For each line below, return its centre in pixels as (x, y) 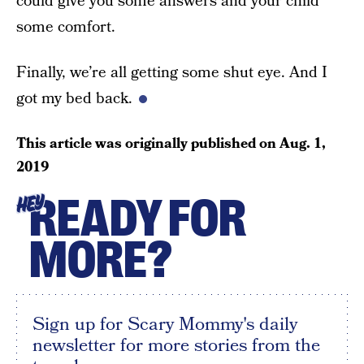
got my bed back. (74, 98)
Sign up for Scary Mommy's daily (165, 324)
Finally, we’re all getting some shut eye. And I (172, 72)
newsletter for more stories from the (176, 345)
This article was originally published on (148, 143)
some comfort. (66, 27)
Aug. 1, (303, 143)
